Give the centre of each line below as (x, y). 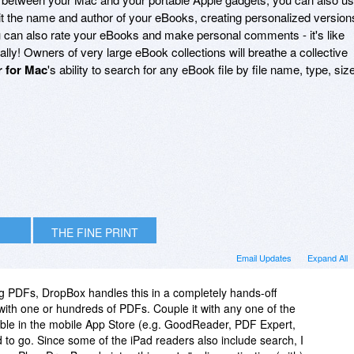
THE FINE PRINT (95, 232)
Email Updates (264, 257)
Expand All (328, 257)
